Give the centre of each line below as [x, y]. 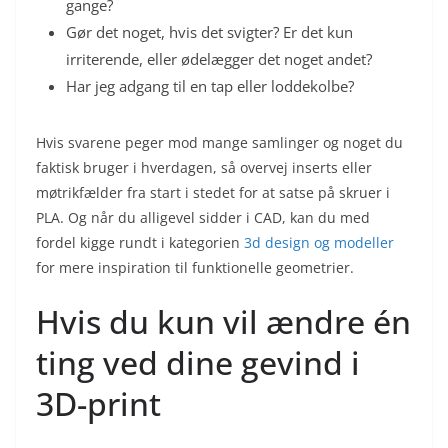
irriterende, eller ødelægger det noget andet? [219, 58]
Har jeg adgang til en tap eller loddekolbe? [210, 85]
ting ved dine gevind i [198, 362]
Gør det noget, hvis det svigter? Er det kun [209, 31]
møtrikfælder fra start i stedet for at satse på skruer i [213, 192]
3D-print [98, 403]
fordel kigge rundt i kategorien [140, 242]
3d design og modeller [319, 242]
